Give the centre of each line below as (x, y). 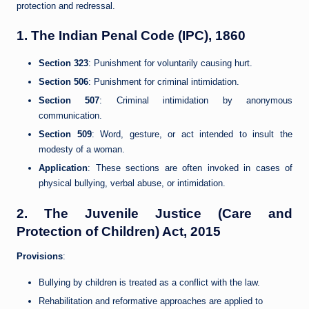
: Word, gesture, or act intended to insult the (192, 134)
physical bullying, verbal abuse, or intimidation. (132, 183)
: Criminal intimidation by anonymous (196, 101)
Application (63, 168)
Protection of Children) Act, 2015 (119, 231)
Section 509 (65, 134)
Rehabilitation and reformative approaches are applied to (151, 301)
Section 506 (63, 82)
